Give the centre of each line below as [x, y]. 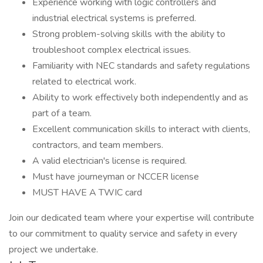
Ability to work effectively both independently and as [140, 97]
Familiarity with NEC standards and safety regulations [141, 66]
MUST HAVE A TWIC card [87, 193]
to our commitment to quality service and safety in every [123, 234]
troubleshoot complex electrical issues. [112, 50]
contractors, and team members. [98, 145]
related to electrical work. [84, 82]
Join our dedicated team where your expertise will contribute [131, 218]
